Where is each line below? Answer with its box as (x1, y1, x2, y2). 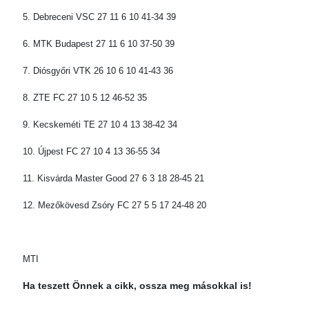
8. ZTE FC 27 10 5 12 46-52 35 (23, 92, 147, 103)
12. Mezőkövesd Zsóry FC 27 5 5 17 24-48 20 (23, 200, 206, 210)
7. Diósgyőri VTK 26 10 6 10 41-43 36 (23, 66, 173, 76)
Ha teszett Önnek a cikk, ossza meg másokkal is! (23, 280, 252, 291)
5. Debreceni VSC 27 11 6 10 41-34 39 (23, 12, 176, 22)
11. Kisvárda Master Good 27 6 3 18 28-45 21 (23, 173, 204, 183)
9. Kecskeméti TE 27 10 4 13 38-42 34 (23, 119, 177, 130)
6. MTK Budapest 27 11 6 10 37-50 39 (23, 39, 175, 49)
